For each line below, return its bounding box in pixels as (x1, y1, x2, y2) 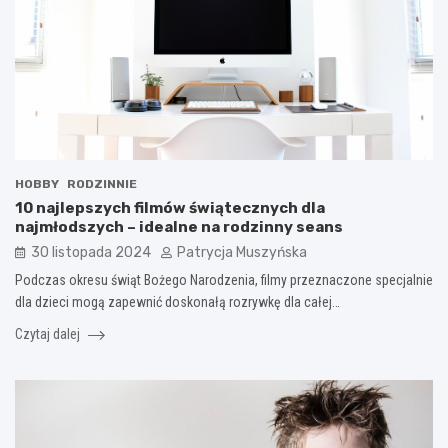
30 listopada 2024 (31, 243, 151, 261)
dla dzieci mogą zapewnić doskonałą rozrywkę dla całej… (15, 293, 340, 310)
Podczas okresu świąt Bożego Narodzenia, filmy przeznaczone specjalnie (15, 271, 433, 288)
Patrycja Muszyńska (177, 243, 307, 261)
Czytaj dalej (15, 325, 83, 342)
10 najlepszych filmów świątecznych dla (15, 198, 325, 217)
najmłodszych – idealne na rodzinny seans (15, 217, 343, 236)
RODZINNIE (67, 176, 137, 191)
